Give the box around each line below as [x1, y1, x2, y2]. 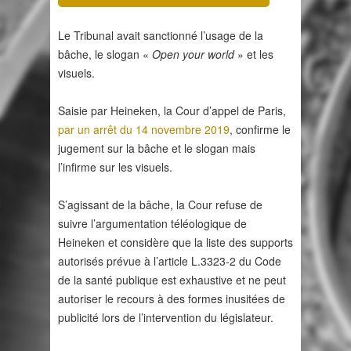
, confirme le [230, 121, 291, 138]
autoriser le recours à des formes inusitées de [58, 291, 285, 307]
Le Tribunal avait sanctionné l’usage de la [58, 27, 263, 44]
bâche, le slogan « [58, 46, 152, 63]
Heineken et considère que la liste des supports [58, 234, 293, 251]
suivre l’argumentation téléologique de [58, 215, 247, 232]
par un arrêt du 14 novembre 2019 [58, 121, 230, 138]
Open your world [152, 46, 234, 63]
